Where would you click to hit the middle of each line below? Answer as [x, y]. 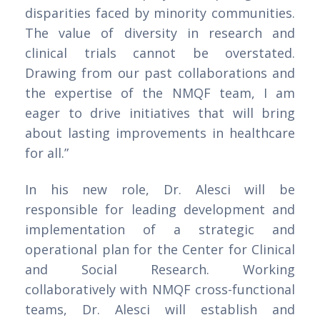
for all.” [47, 153]
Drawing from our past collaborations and [160, 73]
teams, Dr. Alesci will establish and [160, 310]
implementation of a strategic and [160, 230]
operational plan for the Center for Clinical [160, 250]
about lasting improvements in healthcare [160, 133]
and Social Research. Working [160, 270]
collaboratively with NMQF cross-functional [160, 290]
